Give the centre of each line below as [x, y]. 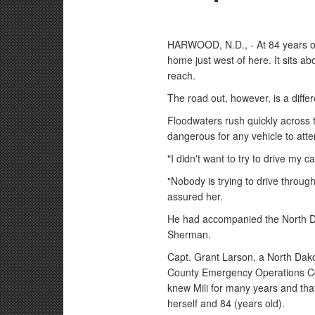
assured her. [195, 196]
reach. [182, 75]
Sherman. [189, 234]
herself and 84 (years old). [226, 303]
